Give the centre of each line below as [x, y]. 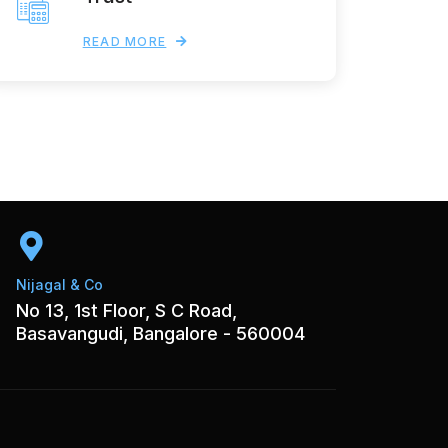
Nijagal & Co [60, 284]
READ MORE [124, 41]
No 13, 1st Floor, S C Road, [127, 310]
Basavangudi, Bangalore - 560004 [161, 333]
